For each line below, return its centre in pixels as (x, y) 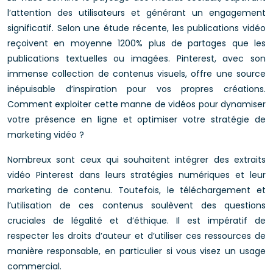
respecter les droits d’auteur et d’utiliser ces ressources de (136, 236)
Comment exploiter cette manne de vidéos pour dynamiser (136, 104)
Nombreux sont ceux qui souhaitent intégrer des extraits (136, 160)
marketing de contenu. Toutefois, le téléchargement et (136, 190)
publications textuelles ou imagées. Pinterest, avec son (136, 58)
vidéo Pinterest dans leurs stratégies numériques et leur (136, 175)
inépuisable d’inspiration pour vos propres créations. (136, 89)
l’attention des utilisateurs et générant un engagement (136, 13)
